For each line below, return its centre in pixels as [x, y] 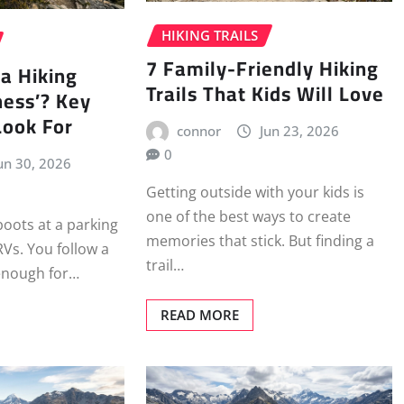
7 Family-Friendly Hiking [262, 68]
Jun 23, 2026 [299, 130]
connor [199, 130]
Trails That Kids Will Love [265, 93]
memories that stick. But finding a [260, 241]
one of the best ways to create [248, 217]
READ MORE [199, 315]
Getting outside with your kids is [255, 193]
